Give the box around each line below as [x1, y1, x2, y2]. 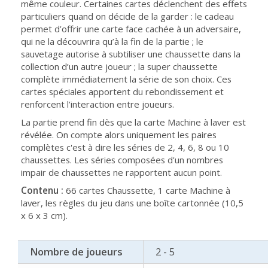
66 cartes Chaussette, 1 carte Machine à [63, 184, 230, 196]
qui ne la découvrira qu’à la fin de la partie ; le [21, 35, 203, 47]
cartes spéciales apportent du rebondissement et [21, 86, 224, 98]
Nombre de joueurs [30, 245, 123, 258]
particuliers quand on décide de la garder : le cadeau [21, 10, 234, 22]
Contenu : [21, 184, 63, 196]
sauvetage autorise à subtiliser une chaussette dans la [21, 48, 240, 60]
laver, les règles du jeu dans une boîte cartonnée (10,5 [21, 197, 243, 209]
